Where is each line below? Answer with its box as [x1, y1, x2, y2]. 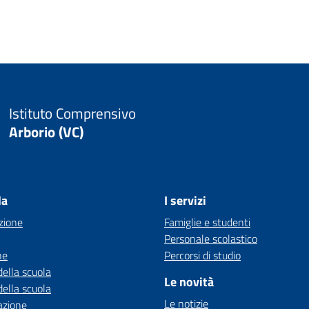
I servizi [164, 191, 206, 210]
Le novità [164, 272, 214, 291]
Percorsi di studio [164, 247, 241, 263]
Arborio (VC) [8, 121, 83, 143]
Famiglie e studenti [164, 214, 250, 230]
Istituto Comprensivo [8, 102, 136, 124]
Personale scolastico [164, 230, 257, 247]
